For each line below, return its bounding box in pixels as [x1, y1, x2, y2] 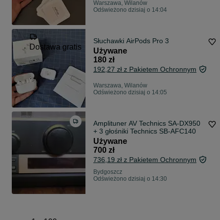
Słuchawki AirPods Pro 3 [93, 37, 169, 45]
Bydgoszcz [93, 168, 122, 176]
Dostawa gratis [29, 43, 82, 52]
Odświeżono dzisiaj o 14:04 [93, 6, 167, 14]
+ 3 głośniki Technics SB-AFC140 [93, 127, 196, 136]
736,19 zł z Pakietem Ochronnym [93, 156, 196, 164]
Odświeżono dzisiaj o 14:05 [93, 89, 167, 96]
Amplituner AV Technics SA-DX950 [93, 119, 200, 128]
